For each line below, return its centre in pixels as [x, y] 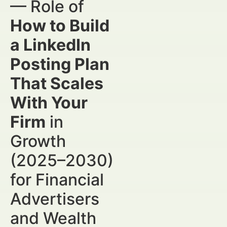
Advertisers [55, 199]
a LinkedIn [50, 45]
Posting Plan [60, 64]
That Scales [57, 83]
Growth [38, 141]
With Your [49, 103]
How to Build [60, 26]
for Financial [57, 180]
